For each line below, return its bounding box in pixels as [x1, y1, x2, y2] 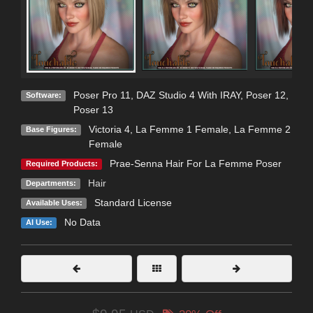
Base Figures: [25, 125, 77, 134]
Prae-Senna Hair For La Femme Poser [109, 158, 282, 170]
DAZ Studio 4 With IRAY [136, 89, 240, 101]
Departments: [25, 179, 76, 188]
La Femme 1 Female [135, 124, 228, 136]
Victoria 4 [88, 124, 130, 136]
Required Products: [25, 159, 98, 168]
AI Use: [25, 218, 52, 227]
